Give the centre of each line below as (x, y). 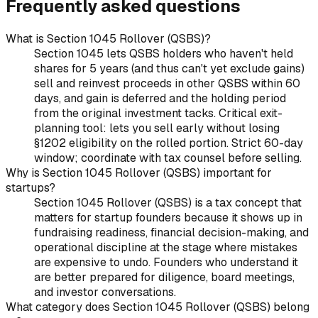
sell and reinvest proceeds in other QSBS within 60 (167, 84)
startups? (31, 188)
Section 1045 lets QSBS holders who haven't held (164, 54)
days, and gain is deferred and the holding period (160, 99)
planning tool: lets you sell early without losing (157, 128)
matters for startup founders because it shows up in (168, 218)
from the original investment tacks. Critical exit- (158, 114)
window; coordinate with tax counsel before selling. (168, 158)
